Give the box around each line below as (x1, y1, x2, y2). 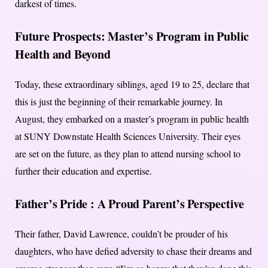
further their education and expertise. (15, 165, 152, 178)
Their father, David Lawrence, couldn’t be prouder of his (15, 227, 228, 240)
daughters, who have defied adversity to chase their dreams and (15, 245, 252, 258)
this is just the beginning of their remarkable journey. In (15, 95, 223, 108)
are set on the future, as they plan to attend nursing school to (15, 147, 240, 160)
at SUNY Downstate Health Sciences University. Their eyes (15, 130, 240, 143)
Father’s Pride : (15, 195, 95, 213)
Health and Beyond (15, 45, 111, 63)
